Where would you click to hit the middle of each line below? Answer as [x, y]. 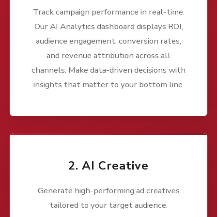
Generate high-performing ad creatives [108, 191]
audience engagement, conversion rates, [108, 41]
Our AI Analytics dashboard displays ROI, [108, 27]
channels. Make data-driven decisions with [108, 70]
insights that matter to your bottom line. [108, 85]
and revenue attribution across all [108, 56]
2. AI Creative [108, 166]
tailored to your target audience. [108, 205]
